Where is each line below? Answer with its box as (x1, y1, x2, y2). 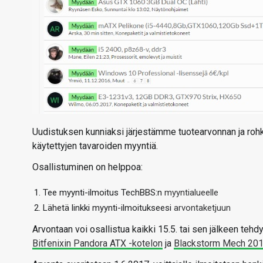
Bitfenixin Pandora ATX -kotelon (32, 238, 163, 249)
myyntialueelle (164, 187, 218, 198)
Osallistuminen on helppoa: (32, 161, 143, 173)
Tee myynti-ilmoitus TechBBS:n (43, 187, 164, 198)
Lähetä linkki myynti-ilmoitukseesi (43, 203, 174, 213)
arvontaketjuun (174, 203, 231, 213)
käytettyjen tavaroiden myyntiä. (32, 140, 158, 151)
